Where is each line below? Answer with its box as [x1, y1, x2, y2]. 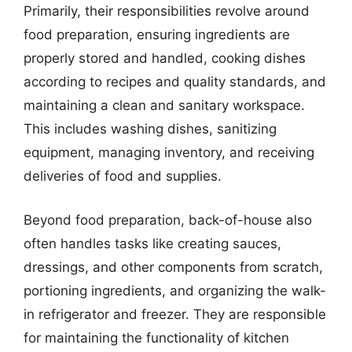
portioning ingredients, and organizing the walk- [24, 282, 326, 299]
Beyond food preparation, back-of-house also [24, 211, 312, 228]
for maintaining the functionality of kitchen [24, 329, 289, 346]
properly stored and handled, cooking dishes [24, 50, 306, 66]
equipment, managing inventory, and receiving [24, 145, 314, 160]
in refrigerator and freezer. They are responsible [24, 306, 326, 322]
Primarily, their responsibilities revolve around [24, 3, 310, 19]
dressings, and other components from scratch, [24, 258, 323, 275]
